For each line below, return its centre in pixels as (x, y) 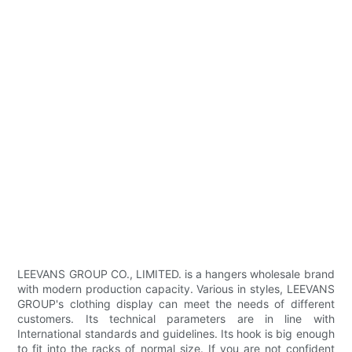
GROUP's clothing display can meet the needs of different (176, 304)
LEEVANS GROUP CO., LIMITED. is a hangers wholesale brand (176, 274)
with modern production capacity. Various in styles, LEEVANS (176, 289)
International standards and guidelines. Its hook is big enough (176, 334)
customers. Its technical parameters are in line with (176, 319)
